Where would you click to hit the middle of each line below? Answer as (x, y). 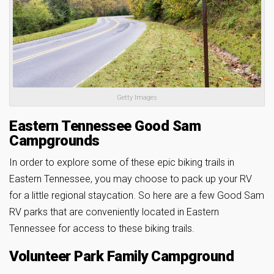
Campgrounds (54, 141)
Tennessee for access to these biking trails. (102, 229)
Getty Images (137, 98)
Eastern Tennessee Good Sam (105, 126)
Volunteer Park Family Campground (121, 257)
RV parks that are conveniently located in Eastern (114, 212)
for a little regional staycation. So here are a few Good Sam (137, 196)
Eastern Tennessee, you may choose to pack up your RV (131, 179)
